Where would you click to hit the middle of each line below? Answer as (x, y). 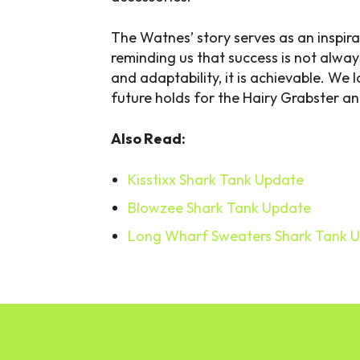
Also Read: (148, 139)
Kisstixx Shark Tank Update (216, 180)
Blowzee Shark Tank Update (219, 208)
